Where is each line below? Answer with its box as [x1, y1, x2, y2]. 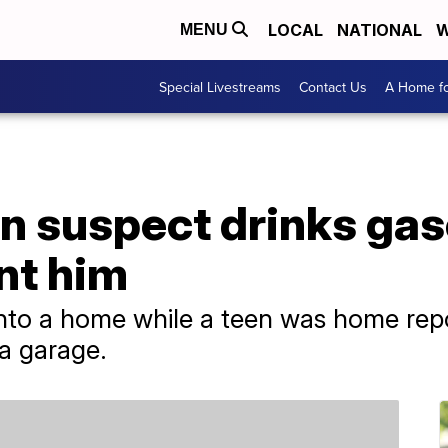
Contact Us [299, 76, 367, 97]
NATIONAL [337, 20, 422, 40]
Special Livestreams [159, 76, 281, 97]
